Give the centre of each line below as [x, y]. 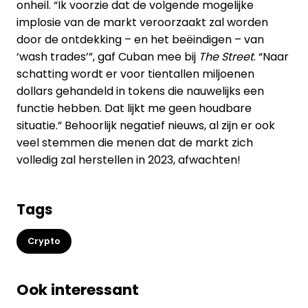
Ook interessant [78, 290]
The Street [226, 57]
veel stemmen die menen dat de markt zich [135, 143]
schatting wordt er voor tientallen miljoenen [135, 74]
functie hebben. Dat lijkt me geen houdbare [134, 108]
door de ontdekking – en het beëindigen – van [140, 40]
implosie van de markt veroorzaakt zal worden [142, 22]
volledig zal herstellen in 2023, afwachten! [129, 160]
